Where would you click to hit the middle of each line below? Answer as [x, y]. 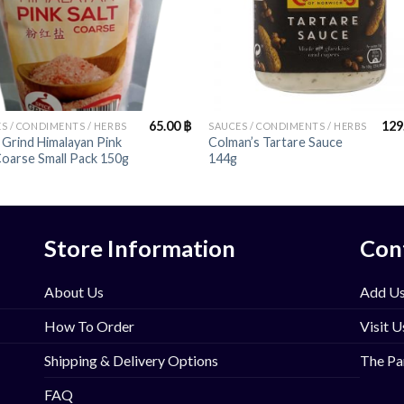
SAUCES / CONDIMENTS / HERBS [288, 126]
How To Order [89, 326]
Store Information [140, 248]
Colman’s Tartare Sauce [276, 142]
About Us [74, 292]
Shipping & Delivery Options [131, 361]
